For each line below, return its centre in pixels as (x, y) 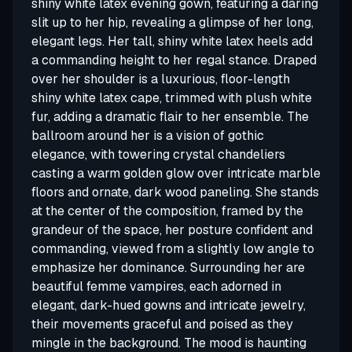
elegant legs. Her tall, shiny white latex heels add (172, 42)
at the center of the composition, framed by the (167, 211)
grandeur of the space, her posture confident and (172, 230)
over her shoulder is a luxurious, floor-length (161, 79)
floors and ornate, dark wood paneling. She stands (175, 192)
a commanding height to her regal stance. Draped (174, 60)
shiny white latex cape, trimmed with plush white (172, 98)
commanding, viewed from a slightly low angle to (173, 249)
